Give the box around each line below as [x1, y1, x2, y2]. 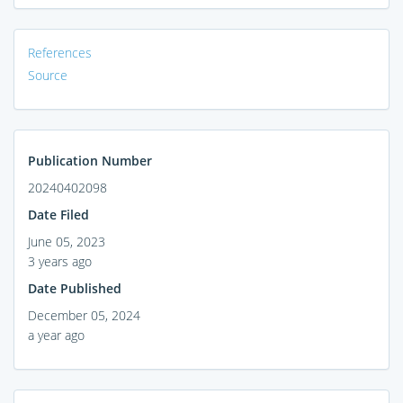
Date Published [28, 279, 121, 297]
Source [28, 66, 67, 84]
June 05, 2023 [28, 232, 105, 250]
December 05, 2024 [28, 306, 140, 324]
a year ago [28, 326, 85, 344]
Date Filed [28, 205, 89, 223]
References [28, 43, 92, 61]
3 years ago [28, 252, 92, 270]
